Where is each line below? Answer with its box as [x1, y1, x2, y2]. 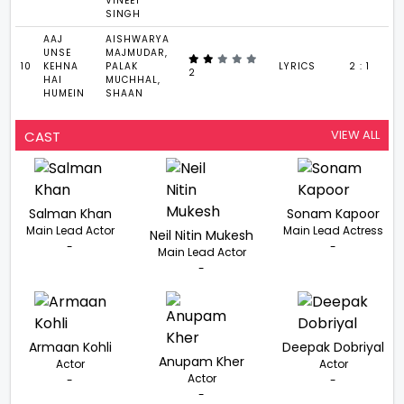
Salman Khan [28, 204, 112, 223]
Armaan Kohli [28, 337, 112, 356]
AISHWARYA [106, 32, 170, 46]
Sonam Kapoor [287, 204, 381, 223]
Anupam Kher [159, 352, 245, 371]
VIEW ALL [331, 125, 380, 143]
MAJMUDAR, [106, 45, 169, 60]
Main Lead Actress [283, 222, 384, 238]
